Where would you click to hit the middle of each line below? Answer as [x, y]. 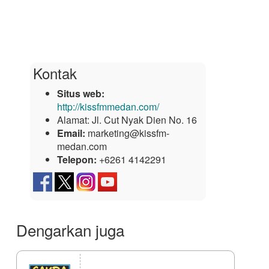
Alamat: [74, 120]
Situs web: [81, 94]
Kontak [55, 73]
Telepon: [77, 160]
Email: [71, 133]
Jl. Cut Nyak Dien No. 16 [144, 120]
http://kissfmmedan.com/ [108, 107]
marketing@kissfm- [128, 133]
